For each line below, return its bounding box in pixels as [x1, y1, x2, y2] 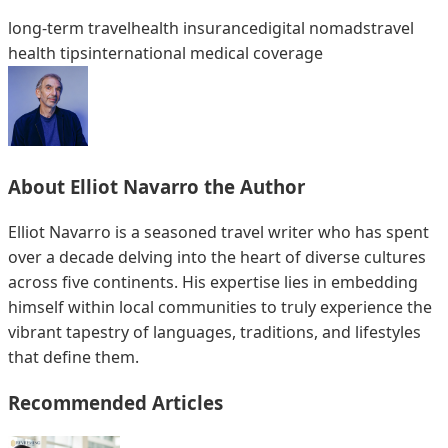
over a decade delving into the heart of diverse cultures [8, 245, 426, 268]
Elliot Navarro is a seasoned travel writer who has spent [8, 220, 429, 243]
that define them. [8, 345, 139, 368]
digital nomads [258, 17, 371, 40]
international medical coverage [88, 42, 323, 65]
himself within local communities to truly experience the [8, 295, 432, 318]
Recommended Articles [8, 390, 223, 416]
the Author [204, 173, 305, 199]
